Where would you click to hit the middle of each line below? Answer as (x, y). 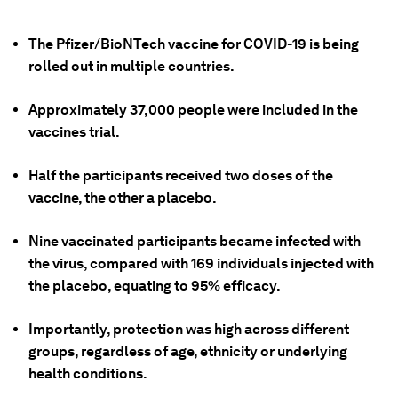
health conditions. (88, 374)
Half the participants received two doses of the (181, 175)
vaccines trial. (74, 132)
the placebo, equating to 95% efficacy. (155, 286)
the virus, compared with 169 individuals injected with (201, 263)
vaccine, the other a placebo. (123, 198)
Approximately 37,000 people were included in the (193, 110)
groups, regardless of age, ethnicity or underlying (188, 351)
